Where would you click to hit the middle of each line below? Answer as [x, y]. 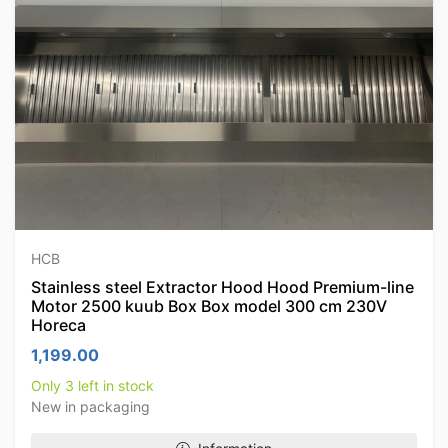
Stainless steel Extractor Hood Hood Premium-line [222, 287]
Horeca [58, 325]
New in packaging [90, 406]
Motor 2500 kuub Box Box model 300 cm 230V [209, 306]
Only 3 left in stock [92, 385]
